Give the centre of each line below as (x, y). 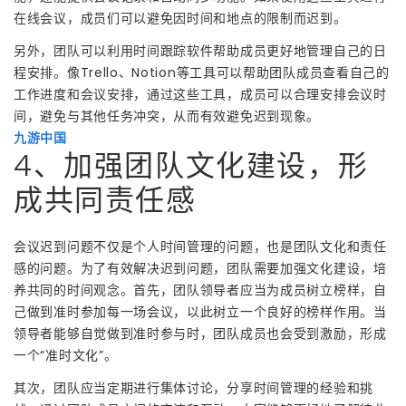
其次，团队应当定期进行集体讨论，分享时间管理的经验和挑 (193, 387)
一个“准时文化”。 (66, 355)
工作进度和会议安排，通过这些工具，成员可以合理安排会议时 (200, 94)
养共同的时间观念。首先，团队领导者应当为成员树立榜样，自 (200, 290)
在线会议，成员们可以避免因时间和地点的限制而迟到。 (180, 18)
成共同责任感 (105, 199)
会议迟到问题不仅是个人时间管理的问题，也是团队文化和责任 (200, 246)
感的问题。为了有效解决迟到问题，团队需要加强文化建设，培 (200, 268)
